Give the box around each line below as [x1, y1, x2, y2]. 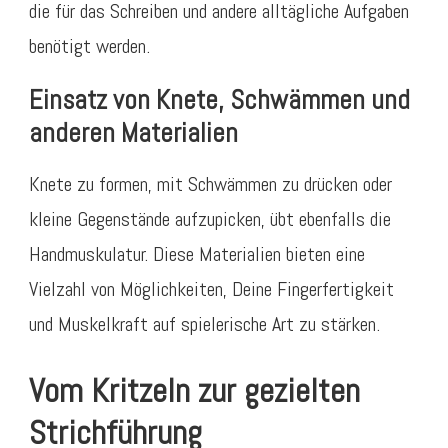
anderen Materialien [29, 115, 238, 150]
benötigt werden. [29, 32, 150, 59]
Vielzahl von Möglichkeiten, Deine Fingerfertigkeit [29, 275, 394, 302]
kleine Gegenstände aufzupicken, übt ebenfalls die [29, 205, 391, 232]
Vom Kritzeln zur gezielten [29, 368, 360, 412]
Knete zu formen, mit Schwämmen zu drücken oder [29, 170, 392, 197]
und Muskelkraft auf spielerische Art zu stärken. [29, 310, 380, 337]
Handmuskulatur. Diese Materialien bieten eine [29, 240, 365, 267]
